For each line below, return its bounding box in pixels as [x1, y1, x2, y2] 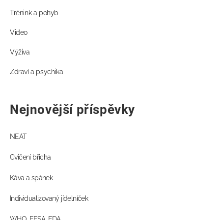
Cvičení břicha [10, 153, 51, 162]
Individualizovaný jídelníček [10, 194, 88, 203]
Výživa [10, 48, 30, 56]
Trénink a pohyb [10, 9, 58, 17]
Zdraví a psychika [10, 68, 63, 76]
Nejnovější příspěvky [10, 102, 136, 117]
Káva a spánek [10, 174, 53, 182]
